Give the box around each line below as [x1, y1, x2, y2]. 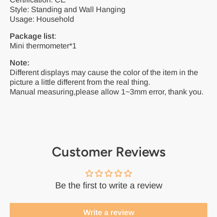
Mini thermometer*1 [10, 41, 77, 50]
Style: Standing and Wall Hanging [10, 5, 125, 14]
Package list [10, 31, 54, 40]
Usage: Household [10, 15, 74, 23]
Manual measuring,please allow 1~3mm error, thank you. [10, 87, 203, 96]
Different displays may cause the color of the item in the [10, 68, 198, 77]
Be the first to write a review [55, 180, 162, 190]
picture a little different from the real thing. [10, 77, 150, 86]
